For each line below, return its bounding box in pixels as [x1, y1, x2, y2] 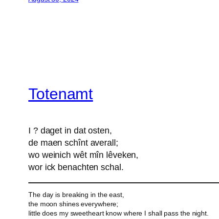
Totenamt [28, 85, 93, 103]
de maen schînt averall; [28, 137, 118, 148]
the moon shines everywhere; [28, 199, 119, 208]
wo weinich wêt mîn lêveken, [28, 150, 139, 160]
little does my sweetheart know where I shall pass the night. [28, 209, 209, 217]
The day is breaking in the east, [28, 190, 124, 198]
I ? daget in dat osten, [28, 125, 112, 135]
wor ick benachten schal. [28, 162, 124, 172]
